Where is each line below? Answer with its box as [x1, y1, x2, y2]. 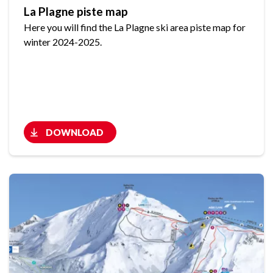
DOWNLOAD [46, 127, 104, 138]
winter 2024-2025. [24, 36, 102, 48]
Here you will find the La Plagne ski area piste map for [24, 21, 246, 34]
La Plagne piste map [24, 4, 128, 19]
